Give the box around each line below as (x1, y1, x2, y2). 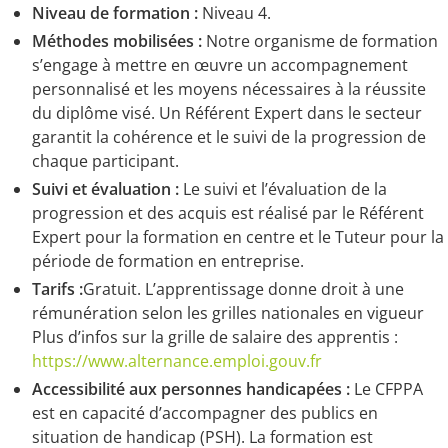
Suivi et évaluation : (32, 178, 179, 201)
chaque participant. (32, 150, 179, 173)
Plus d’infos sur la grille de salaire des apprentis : (32, 326, 398, 349)
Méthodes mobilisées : (32, 30, 202, 53)
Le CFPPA (350, 378, 423, 401)
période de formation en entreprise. (32, 250, 304, 273)
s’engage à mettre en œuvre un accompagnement (32, 54, 408, 77)
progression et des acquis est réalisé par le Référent (32, 202, 424, 225)
